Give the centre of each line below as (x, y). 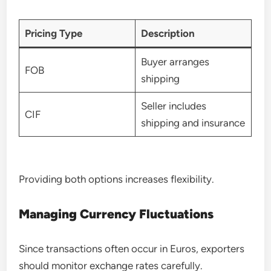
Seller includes (173, 106)
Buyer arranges (175, 62)
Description (168, 33)
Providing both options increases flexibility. (117, 179)
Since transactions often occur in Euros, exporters (132, 248)
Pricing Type (53, 33)
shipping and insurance (193, 123)
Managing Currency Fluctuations (116, 214)
